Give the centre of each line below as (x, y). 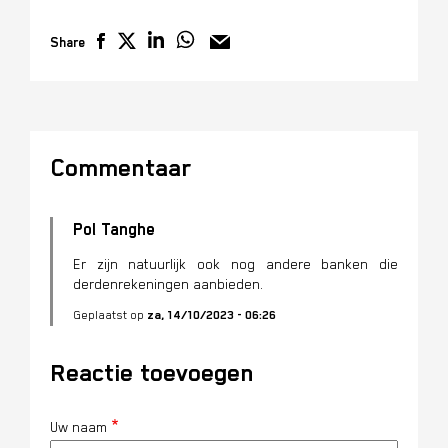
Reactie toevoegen (152, 373)
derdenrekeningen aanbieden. (168, 284)
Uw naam (78, 427)
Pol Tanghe (114, 230)
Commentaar (120, 168)
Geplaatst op (110, 315)
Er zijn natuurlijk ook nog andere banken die (235, 264)
